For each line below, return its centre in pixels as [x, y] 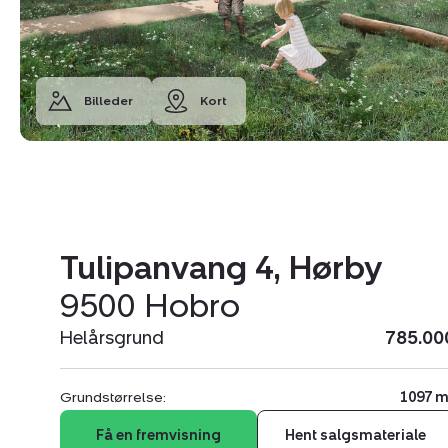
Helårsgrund [112, 338]
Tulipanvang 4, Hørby [221, 268]
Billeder [108, 101]
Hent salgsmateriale [356, 436]
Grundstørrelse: [113, 398]
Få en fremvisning [159, 436]
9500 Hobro [150, 306]
